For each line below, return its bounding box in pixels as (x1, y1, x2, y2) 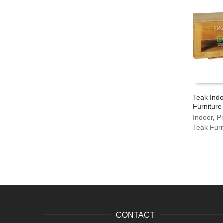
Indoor (193, 113, 213, 121)
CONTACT (116, 210, 155, 219)
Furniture (193, 102, 222, 110)
